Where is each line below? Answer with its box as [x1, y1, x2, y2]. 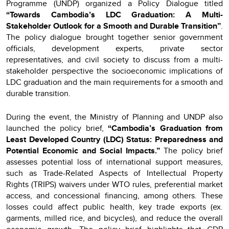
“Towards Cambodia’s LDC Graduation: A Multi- [6, 8, 223, 20]
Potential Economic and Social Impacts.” [6, 144, 161, 156]
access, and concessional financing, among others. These [6, 189, 223, 201]
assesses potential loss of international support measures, [6, 155, 223, 168]
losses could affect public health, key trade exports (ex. [6, 200, 223, 213]
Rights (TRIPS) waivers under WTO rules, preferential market [6, 178, 223, 190]
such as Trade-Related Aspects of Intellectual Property [6, 167, 223, 179]
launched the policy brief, [6, 122, 108, 134]
